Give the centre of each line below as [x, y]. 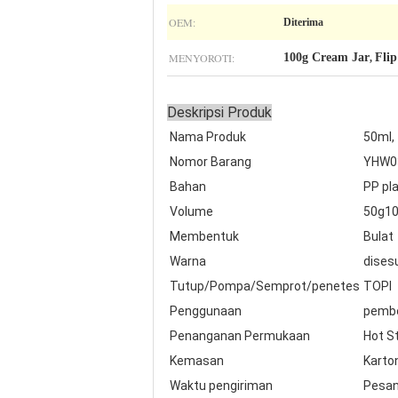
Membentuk [204, 236]
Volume [191, 211]
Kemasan [197, 361]
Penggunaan [206, 311]
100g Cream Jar [326, 57]
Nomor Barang [211, 162]
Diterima [303, 22]
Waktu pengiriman [221, 386]
